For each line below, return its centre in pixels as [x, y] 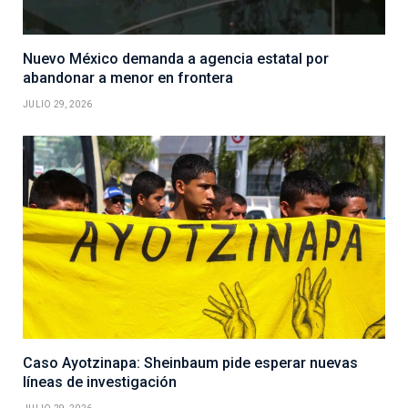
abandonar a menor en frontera [128, 77]
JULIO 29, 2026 [58, 104]
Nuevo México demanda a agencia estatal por [176, 58]
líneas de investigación [100, 382]
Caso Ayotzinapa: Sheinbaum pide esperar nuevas [190, 363]
